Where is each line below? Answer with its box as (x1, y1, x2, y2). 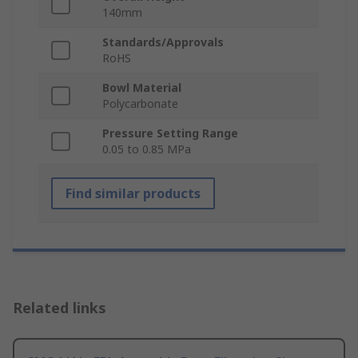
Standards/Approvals (102, 34, 224, 50)
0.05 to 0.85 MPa (102, 141, 191, 157)
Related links (13, 298, 106, 318)
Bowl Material (102, 80, 181, 96)
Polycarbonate (102, 96, 178, 112)
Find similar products (66, 185, 201, 203)
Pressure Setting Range (102, 125, 238, 141)
